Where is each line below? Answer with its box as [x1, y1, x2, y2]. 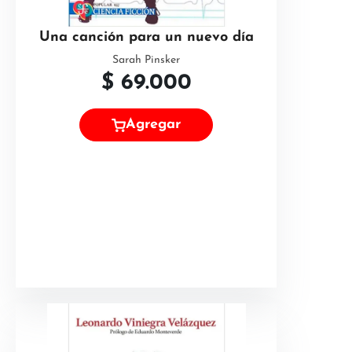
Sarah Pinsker [112, 54, 180, 66]
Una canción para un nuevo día [38, 30, 254, 45]
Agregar [126, 117, 181, 133]
